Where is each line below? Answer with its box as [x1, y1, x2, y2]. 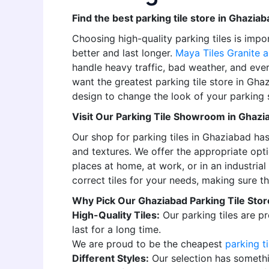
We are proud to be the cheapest [72, 238, 225, 250]
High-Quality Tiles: [72, 209, 160, 221]
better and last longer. [72, 47, 175, 59]
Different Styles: [72, 252, 149, 264]
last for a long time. [72, 223, 161, 235]
